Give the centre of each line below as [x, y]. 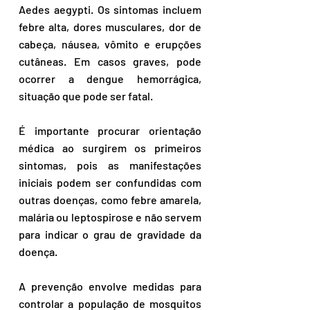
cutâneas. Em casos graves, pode [110, 61]
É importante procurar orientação [110, 130]
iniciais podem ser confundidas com [110, 182]
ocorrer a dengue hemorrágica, [110, 79]
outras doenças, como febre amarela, [110, 200]
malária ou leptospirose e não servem [110, 217]
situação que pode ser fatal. [87, 96]
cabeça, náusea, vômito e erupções [110, 44]
